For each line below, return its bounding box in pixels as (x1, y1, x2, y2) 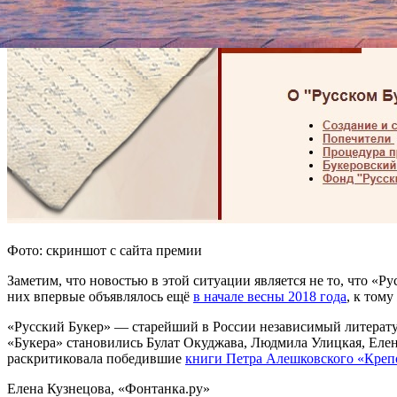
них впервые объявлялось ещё (7, 288, 193, 304)
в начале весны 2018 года (193, 288, 346, 304)
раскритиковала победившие (7, 350, 185, 366)
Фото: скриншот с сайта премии (7, 242, 202, 258)
